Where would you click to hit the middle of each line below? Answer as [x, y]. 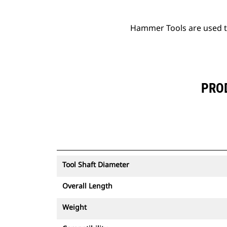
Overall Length [87, 186]
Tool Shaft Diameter [96, 164]
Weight [74, 207]
